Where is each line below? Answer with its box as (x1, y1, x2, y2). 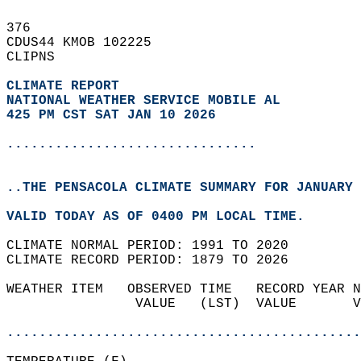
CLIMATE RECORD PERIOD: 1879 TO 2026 (6, 253, 305, 268)
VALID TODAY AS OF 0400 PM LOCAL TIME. (6, 210, 321, 224)
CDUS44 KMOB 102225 (6, 35, 168, 50)
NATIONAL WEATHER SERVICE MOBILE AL (6, 93, 280, 108)
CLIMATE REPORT (6, 79, 127, 93)
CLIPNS (6, 50, 71, 64)
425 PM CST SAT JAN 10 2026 (6, 108, 216, 122)
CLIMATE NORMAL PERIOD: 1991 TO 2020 (6, 239, 305, 253)
